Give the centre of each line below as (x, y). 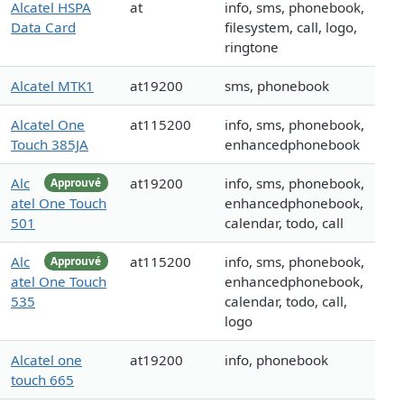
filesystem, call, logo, (291, 28)
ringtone (252, 47)
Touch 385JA (50, 145)
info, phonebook (276, 360)
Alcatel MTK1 (52, 86)
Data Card (43, 28)
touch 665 (42, 380)
